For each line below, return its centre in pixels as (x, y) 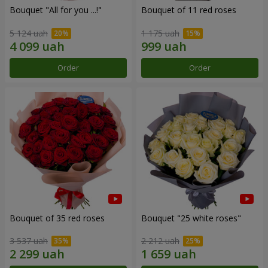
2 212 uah (160, 241)
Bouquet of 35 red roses (57, 218)
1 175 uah (160, 33)
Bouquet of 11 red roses (189, 10)
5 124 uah (29, 33)
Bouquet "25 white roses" (191, 218)
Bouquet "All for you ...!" (56, 10)
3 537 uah (29, 241)
